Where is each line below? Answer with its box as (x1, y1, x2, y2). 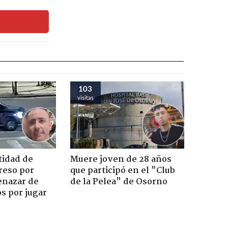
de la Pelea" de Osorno (70, 175, 167, 189)
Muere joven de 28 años (70, 152, 172, 166)
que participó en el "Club (70, 163, 175, 178)
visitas (77, 94, 94, 101)
